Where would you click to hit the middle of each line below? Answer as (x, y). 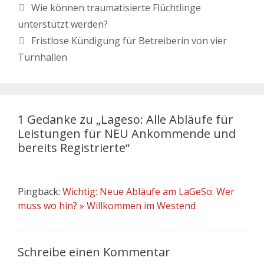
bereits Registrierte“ (74, 147)
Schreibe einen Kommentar (94, 252)
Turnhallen (42, 57)
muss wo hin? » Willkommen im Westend (107, 205)
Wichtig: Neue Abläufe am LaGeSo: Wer (148, 191)
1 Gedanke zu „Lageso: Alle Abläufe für (126, 119)
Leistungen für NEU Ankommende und (127, 133)
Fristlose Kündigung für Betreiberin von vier (129, 40)
